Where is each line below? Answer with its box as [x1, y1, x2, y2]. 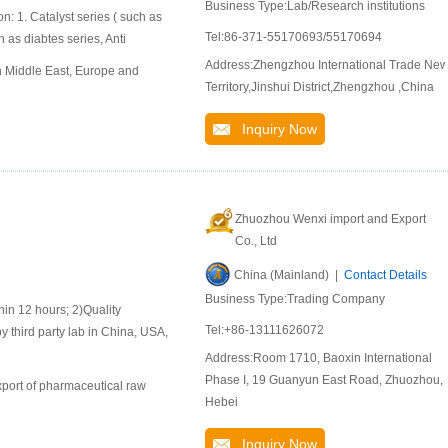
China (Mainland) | [234, 268, 344, 282]
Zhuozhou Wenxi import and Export [235, 212, 426, 226]
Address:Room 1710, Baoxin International [205, 351, 432, 365]
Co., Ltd [235, 234, 277, 248]
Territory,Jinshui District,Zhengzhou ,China [205, 80, 434, 94]
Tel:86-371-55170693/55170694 [205, 30, 382, 44]
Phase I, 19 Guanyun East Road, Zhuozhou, [205, 373, 443, 387]
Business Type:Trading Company [205, 292, 385, 306]
